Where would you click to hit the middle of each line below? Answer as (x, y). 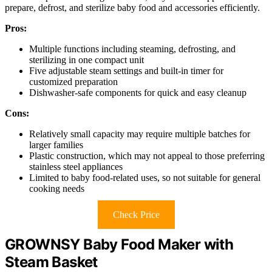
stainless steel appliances (76, 167)
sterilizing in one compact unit (87, 60)
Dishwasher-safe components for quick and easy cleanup (138, 93)
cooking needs (57, 189)
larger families (56, 145)
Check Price (136, 215)
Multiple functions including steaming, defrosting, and (132, 49)
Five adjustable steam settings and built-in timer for (126, 71)
